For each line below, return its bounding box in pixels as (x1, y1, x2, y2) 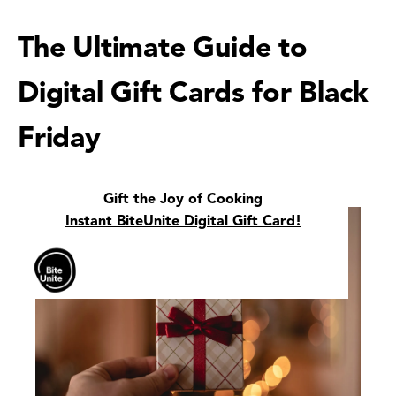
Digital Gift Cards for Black (18, 80, 369, 109)
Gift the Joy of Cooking (103, 193, 263, 207)
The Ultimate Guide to (18, 35, 308, 64)
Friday (18, 126, 101, 154)
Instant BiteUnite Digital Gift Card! (65, 215, 301, 229)
